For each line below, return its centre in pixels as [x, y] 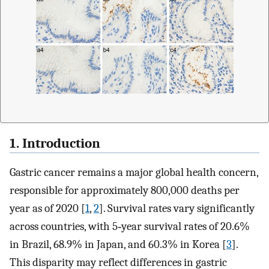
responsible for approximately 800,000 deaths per [125, 191]
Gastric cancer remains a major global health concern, [134, 173]
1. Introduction [55, 143]
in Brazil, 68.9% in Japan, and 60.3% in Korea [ [118, 245]
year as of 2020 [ [47, 209]
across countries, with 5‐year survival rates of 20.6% [130, 227]
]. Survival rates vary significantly [177, 209]
